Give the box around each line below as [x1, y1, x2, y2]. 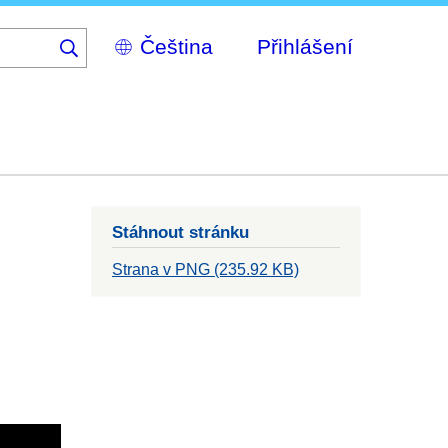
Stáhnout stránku [112, 222, 249, 243]
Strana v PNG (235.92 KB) [112, 261, 299, 279]
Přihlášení [257, 34, 353, 58]
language [97, 71, 161, 88]
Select [97, 29, 140, 46]
